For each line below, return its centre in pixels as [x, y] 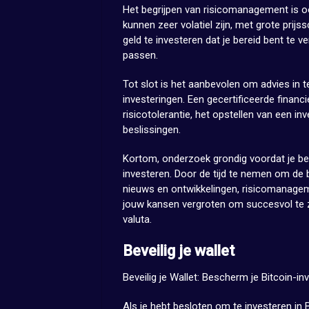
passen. [140, 56]
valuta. [137, 220]
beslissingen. [152, 130]
